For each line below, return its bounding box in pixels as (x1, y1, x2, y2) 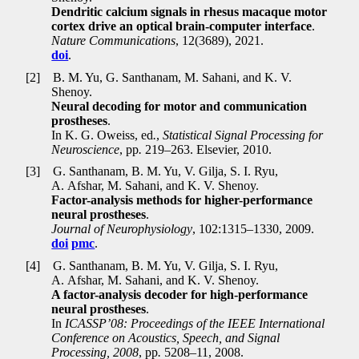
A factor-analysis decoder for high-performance (51, 288, 309, 302)
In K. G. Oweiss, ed (51, 127, 154, 142)
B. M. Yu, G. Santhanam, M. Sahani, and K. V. (50, 70, 292, 84)
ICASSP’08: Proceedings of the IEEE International (65, 317, 325, 331)
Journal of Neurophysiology (51, 222, 193, 236)
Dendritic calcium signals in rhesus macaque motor (51, 5, 328, 19)
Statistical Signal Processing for (163, 127, 324, 142)
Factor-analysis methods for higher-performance (51, 193, 313, 208)
